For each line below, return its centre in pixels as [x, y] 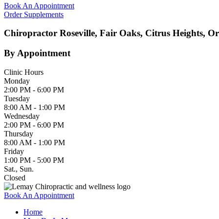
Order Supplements [34, 14]
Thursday [19, 133]
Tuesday [17, 98]
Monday [17, 81]
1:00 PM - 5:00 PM [34, 160]
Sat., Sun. [19, 169]
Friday [14, 151]
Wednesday [22, 116]
